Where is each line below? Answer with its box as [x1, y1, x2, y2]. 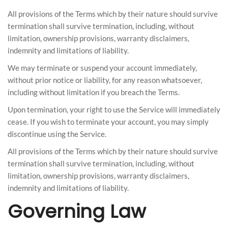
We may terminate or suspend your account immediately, [8, 63, 197, 72]
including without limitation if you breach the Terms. [8, 88, 180, 97]
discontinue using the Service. [8, 129, 106, 138]
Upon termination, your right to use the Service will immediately [8, 105, 220, 114]
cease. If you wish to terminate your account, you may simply [8, 117, 209, 126]
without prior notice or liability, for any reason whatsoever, [8, 75, 202, 84]
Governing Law [8, 198, 146, 224]
